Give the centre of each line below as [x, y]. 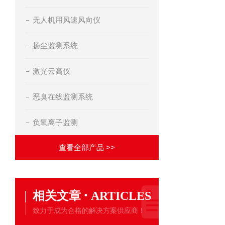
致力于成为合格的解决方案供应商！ [89, 210]
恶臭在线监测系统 [63, 97]
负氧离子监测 [55, 122]
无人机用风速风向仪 [67, 20]
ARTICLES [121, 196]
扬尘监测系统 [55, 45]
